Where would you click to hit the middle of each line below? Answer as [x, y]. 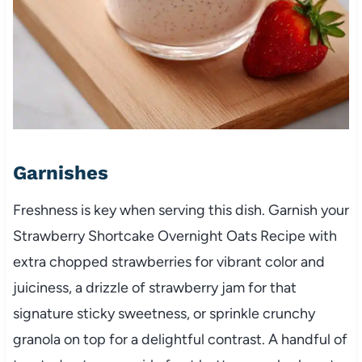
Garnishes [60, 173]
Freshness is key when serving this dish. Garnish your [181, 210]
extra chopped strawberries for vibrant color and [168, 261]
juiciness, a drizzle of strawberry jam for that [154, 287]
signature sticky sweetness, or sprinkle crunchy [164, 313]
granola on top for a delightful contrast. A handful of [180, 339]
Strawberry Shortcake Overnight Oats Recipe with [175, 236]
